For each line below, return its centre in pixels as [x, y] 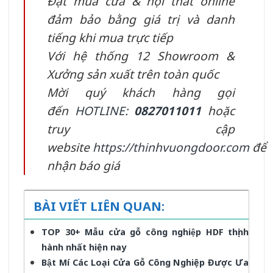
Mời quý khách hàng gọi [141, 92]
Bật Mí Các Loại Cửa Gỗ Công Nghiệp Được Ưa [145, 262]
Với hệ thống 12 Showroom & [141, 55]
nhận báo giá [83, 165]
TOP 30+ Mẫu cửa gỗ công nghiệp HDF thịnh [145, 232]
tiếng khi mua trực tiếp [110, 37]
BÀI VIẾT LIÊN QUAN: [99, 206]
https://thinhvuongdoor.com [171, 147]
